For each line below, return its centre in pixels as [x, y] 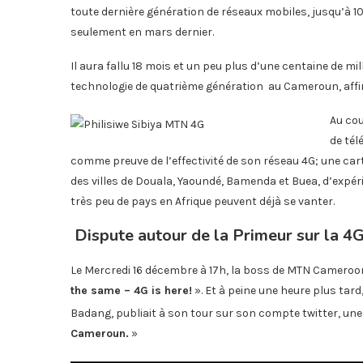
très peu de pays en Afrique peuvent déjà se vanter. [203, 201]
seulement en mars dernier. [142, 32]
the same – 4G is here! [131, 290]
